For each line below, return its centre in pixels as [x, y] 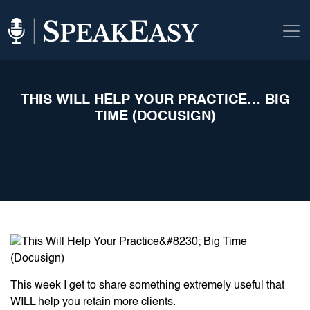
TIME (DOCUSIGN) [155, 117]
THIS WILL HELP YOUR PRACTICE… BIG [155, 101]
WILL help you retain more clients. [93, 302]
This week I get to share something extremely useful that [147, 285]
